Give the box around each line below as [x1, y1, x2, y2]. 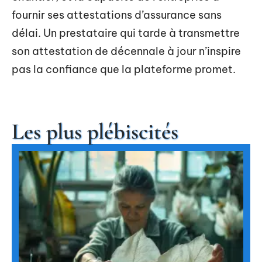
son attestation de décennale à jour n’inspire [12, 44, 241, 58]
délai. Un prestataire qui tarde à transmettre [12, 26, 240, 40]
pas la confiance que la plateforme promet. [12, 63, 236, 76]
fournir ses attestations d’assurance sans [12, 8, 222, 22]
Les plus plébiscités [12, 118, 178, 145]
